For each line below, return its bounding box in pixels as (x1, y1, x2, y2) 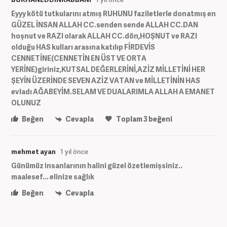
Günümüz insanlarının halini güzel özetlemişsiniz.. (11, 161, 182, 171)
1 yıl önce (60, 147, 88, 157)
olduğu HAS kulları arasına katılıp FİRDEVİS (11, 42, 155, 52)
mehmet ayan (11, 147, 56, 157)
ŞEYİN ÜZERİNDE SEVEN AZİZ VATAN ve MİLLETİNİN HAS (11, 75, 200, 85)
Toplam (115, 113, 143, 124)
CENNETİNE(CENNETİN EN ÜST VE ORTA (11, 53, 146, 63)
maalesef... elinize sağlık (11, 172, 94, 182)
